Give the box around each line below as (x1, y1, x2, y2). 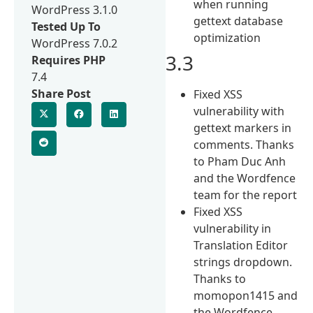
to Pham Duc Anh (194, 153, 286, 169)
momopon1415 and (194, 287, 298, 303)
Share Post (31, 85, 91, 101)
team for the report (194, 187, 298, 203)
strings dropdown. (194, 254, 293, 270)
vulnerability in (194, 220, 272, 236)
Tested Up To (31, 18, 101, 34)
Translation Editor (194, 237, 289, 253)
